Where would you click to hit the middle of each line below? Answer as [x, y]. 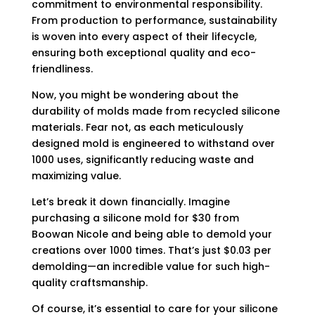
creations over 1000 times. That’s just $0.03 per [151, 250]
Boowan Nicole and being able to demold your [152, 234]
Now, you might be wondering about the [135, 95]
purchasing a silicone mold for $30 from [135, 218]
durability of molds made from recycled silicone [155, 111]
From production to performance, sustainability [154, 20]
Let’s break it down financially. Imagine [130, 202]
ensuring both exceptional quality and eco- [143, 53]
